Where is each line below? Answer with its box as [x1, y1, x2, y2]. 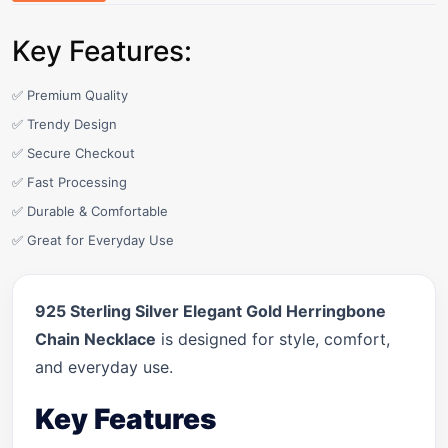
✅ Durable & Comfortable [12, 203, 168, 219]
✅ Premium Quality [12, 87, 128, 103]
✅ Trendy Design [12, 116, 117, 132]
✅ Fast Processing [12, 174, 127, 190]
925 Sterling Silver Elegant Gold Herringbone [35, 301, 386, 321]
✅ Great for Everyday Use [12, 232, 174, 248]
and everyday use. [35, 357, 173, 377]
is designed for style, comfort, [156, 329, 390, 349]
